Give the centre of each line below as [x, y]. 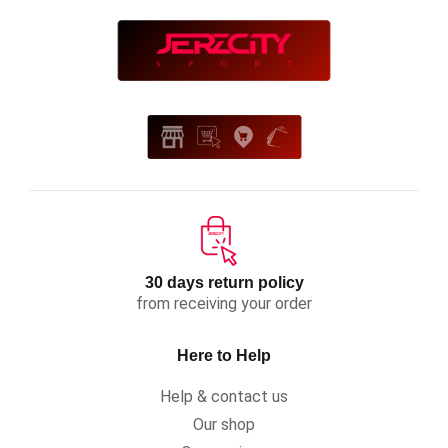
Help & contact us [224, 397]
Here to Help [224, 356]
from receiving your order [224, 304]
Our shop [224, 425]
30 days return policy [224, 283]
